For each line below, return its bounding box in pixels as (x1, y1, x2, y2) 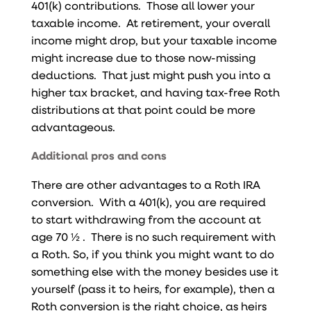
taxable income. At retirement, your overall (31, 15, 270, 30)
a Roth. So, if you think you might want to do (31, 246, 274, 261)
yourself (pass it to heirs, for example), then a (31, 280, 275, 296)
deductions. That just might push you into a (31, 67, 271, 82)
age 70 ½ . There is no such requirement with (31, 228, 276, 244)
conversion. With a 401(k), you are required (31, 194, 266, 209)
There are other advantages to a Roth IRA (31, 176, 260, 192)
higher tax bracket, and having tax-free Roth (31, 84, 280, 99)
